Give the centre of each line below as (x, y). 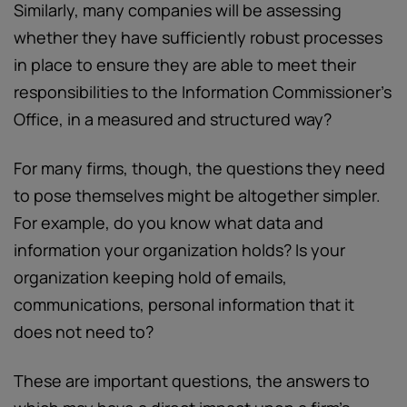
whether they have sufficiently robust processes (198, 37)
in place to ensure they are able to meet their (185, 65)
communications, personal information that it (184, 304)
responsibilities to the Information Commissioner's (203, 92)
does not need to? (84, 332)
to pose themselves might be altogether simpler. (197, 195)
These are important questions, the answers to (192, 381)
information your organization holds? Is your (179, 250)
